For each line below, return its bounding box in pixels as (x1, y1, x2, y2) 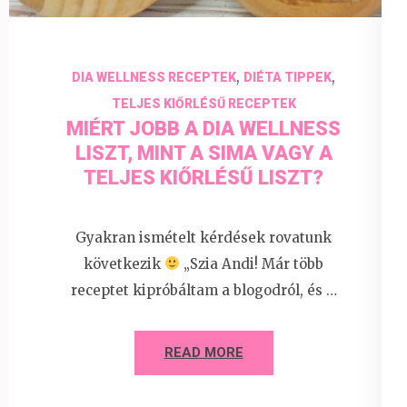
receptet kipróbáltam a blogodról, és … (70, 281, 337, 299)
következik (83, 254, 164, 273)
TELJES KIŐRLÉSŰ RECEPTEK (111, 96, 296, 112)
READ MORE (164, 343, 243, 361)
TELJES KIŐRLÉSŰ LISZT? (84, 166, 323, 190)
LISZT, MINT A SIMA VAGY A (74, 142, 333, 165)
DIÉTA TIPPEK (243, 70, 332, 85)
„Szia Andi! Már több (180, 254, 324, 273)
